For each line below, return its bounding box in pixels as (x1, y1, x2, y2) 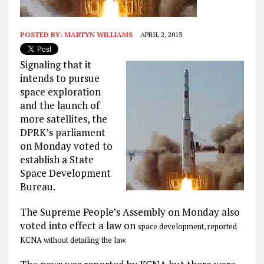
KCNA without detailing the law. (19, 234, 127, 245)
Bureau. (19, 179, 55, 193)
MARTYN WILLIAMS (64, 29, 133, 39)
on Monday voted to (19, 138, 113, 153)
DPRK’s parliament (19, 125, 105, 139)
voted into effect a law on (19, 218, 138, 232)
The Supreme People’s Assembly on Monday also (19, 204, 240, 219)
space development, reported (137, 220, 237, 232)
